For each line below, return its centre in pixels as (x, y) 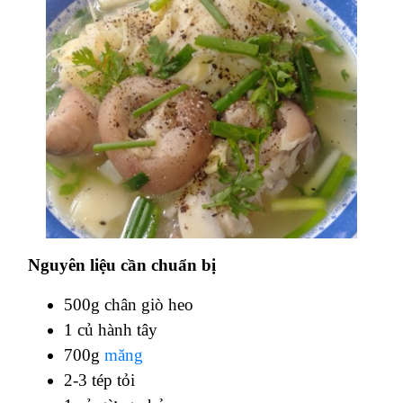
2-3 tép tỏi (99, 380)
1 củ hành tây (111, 329)
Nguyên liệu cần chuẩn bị (124, 264)
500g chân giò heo (129, 304)
